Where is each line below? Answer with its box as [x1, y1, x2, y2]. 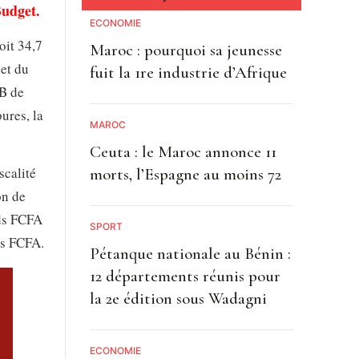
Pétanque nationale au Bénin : [89, 244, 291, 264]
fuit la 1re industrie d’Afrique [89, 63, 287, 83]
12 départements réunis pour [89, 266, 280, 287]
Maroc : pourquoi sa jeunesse [89, 40, 282, 61]
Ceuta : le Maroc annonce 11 [89, 142, 276, 163]
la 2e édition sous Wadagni [89, 288, 267, 309]
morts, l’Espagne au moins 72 [89, 164, 281, 185]
